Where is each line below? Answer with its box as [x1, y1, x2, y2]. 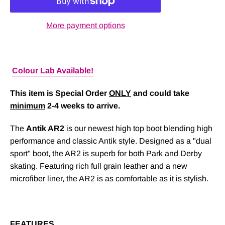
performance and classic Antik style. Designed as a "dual [10, 136, 211, 145]
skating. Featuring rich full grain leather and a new [10, 161, 187, 170]
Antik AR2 [26, 124, 64, 133]
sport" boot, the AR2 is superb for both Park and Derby [10, 149, 202, 158]
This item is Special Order [10, 88, 109, 97]
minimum [10, 101, 45, 110]
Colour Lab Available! [12, 66, 93, 75]
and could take [131, 88, 189, 97]
